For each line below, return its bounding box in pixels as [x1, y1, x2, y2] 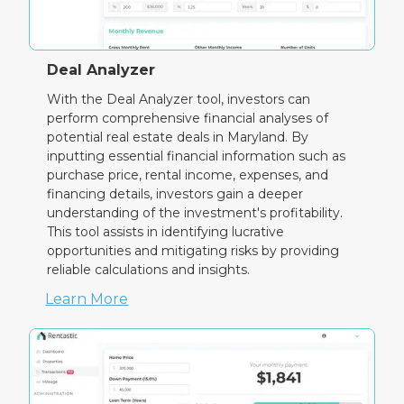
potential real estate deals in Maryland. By [47, 129, 309, 146]
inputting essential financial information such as [47, 148, 346, 165]
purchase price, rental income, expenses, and [47, 167, 329, 184]
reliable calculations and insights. [47, 262, 251, 279]
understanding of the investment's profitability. [47, 205, 344, 222]
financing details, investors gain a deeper [47, 186, 304, 203]
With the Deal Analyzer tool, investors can [47, 91, 311, 108]
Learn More [45, 290, 129, 308]
